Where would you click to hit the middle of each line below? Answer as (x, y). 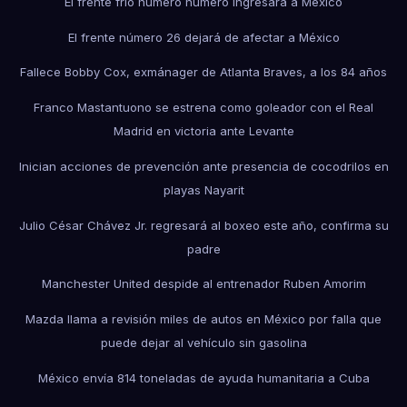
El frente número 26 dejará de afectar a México (203, 37)
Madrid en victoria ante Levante (203, 131)
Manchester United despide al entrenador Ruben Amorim (203, 284)
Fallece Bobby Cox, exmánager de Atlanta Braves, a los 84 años (203, 72)
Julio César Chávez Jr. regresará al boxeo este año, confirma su (203, 225)
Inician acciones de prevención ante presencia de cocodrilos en (203, 166)
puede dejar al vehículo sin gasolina (203, 343)
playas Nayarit (203, 189)
